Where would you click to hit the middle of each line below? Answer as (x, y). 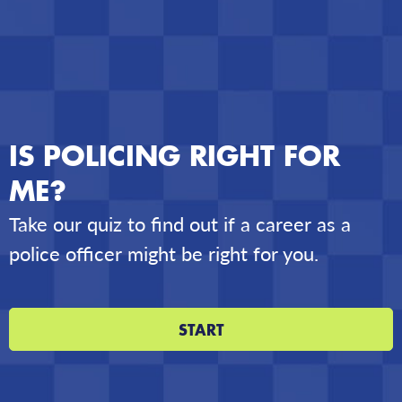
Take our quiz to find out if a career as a (180, 224)
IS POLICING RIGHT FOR (175, 155)
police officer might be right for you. (164, 253)
